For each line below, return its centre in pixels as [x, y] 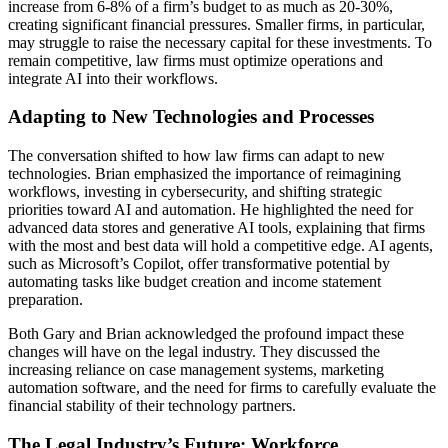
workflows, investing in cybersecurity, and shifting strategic [195, 192]
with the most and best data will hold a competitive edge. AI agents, [220, 246]
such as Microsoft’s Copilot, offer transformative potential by [199, 264]
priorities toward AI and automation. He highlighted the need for [210, 210]
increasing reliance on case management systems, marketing [196, 370]
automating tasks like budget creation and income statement [194, 282]
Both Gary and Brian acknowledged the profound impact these [206, 334]
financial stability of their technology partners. [152, 406]
